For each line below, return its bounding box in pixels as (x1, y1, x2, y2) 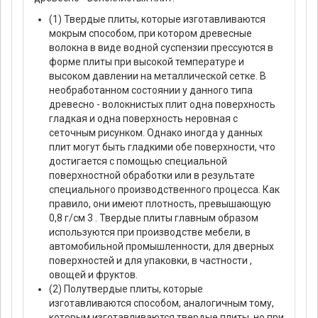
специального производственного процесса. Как (49, 183, 280, 195)
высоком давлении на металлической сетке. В (49, 70, 266, 82)
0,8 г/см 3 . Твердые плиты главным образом (49, 212, 258, 224)
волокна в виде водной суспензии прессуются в (49, 41, 273, 53)
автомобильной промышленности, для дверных (49, 240, 274, 252)
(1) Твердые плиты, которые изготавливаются (49, 13, 265, 25)
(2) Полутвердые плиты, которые (49, 283, 203, 295)
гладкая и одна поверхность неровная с (49, 112, 238, 124)
